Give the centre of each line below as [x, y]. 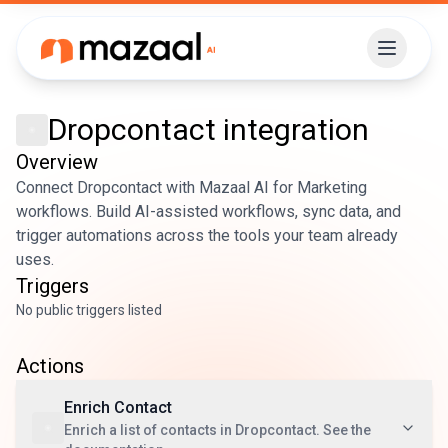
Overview [57, 162]
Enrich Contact [118, 407]
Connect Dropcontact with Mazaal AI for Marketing [191, 187]
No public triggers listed [89, 310]
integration [296, 129]
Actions [50, 366]
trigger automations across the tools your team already [207, 235]
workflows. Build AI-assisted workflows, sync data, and [208, 211]
